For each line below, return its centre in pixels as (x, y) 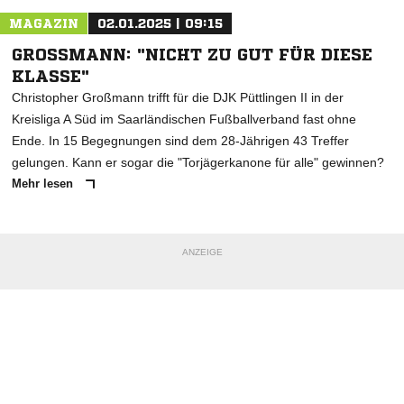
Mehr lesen (44, 184)
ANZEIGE (202, 252)
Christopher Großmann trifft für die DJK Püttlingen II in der (178, 98)
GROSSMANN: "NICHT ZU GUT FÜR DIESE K (192, 55)
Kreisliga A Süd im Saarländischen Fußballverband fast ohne (184, 119)
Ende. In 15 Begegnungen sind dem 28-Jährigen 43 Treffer (180, 141)
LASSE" (46, 76)
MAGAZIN (44, 24)
